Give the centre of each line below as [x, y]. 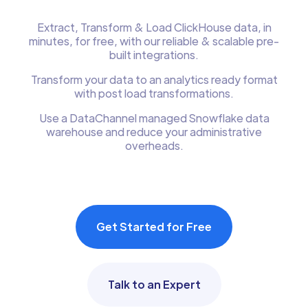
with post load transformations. [154, 93]
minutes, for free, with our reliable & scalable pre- [154, 41]
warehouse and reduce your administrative [154, 132]
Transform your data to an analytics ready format [154, 79]
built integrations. [154, 55]
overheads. [154, 145]
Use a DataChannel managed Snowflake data [154, 118]
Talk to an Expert [154, 284]
